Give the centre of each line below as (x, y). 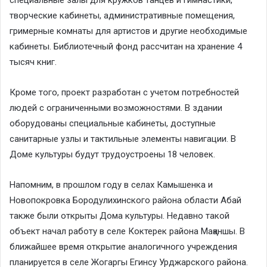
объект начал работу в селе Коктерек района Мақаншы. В (127, 231)
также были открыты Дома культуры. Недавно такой (119, 215)
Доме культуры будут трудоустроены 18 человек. (112, 154)
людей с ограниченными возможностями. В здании (116, 108)
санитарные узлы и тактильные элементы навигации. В (123, 139)
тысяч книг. (33, 62)
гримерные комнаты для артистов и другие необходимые (128, 31)
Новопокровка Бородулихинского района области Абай (125, 200)
